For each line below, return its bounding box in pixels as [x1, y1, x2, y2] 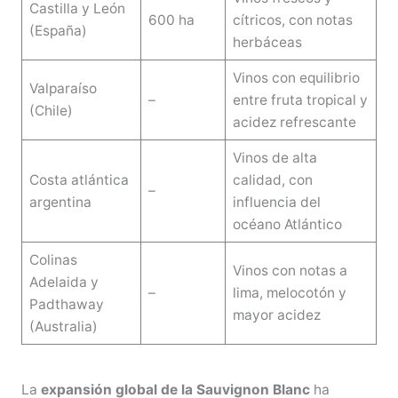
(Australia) [28, 317, 98, 335]
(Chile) [28, 101, 73, 119]
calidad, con [232, 171, 313, 188]
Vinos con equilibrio [232, 68, 360, 86]
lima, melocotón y [232, 283, 346, 301]
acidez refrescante [232, 113, 356, 131]
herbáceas [232, 33, 302, 51]
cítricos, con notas [232, 11, 353, 28]
